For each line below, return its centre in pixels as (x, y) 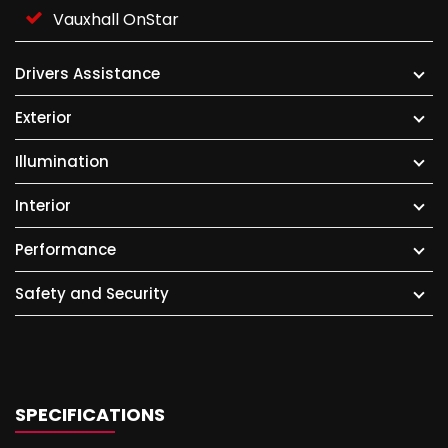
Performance (65, 249)
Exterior (43, 117)
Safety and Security (92, 293)
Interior (43, 205)
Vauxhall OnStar (116, 19)
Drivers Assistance (87, 73)
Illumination (62, 161)
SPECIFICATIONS (90, 414)
